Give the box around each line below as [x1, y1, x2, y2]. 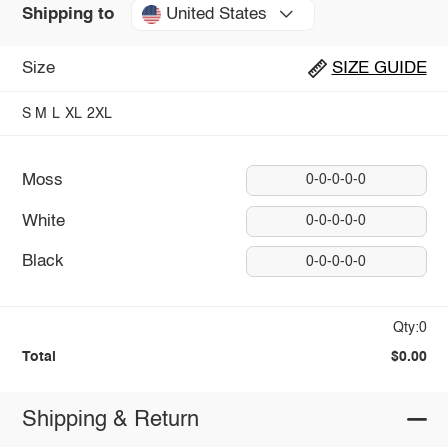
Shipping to [21, 5, 114, 23]
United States [165, 5, 267, 23]
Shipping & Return [21, 408, 199, 431]
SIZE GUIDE [331, 59, 427, 77]
